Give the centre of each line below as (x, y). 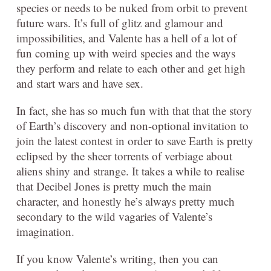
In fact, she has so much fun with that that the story (134, 110)
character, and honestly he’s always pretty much (126, 201)
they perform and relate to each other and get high (131, 68)
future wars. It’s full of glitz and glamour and (120, 22)
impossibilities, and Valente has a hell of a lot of (126, 38)
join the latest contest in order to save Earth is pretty (135, 140)
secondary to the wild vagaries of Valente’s (114, 216)
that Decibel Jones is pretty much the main (114, 186)
